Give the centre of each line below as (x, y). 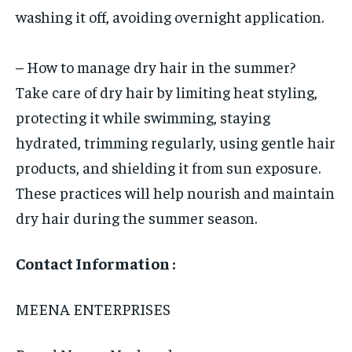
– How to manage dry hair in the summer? (156, 67)
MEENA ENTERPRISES (93, 309)
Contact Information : (95, 263)
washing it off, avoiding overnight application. (170, 16)
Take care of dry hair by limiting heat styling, (167, 92)
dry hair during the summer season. (136, 218)
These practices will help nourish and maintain (175, 192)
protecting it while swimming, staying (143, 117)
